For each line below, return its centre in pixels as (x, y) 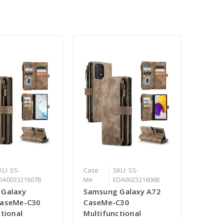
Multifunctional (112, 213)
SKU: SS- (126, 170)
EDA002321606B (137, 180)
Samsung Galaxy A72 (122, 192)
